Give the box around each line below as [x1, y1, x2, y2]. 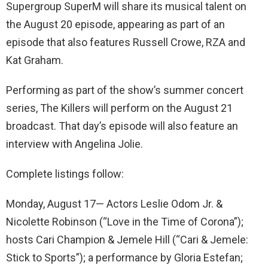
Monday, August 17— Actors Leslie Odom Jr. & [6, 197, 223, 211]
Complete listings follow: [6, 167, 124, 181]
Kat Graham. [6, 54, 63, 67]
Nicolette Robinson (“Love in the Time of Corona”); [6, 215, 243, 229]
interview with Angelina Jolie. [6, 138, 143, 151]
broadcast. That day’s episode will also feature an [6, 120, 238, 133]
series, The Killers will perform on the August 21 [6, 102, 233, 115]
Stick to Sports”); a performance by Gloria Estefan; [6, 251, 243, 264]
